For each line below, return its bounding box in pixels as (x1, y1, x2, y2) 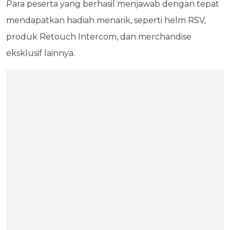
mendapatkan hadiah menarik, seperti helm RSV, (6, 15, 206, 25)
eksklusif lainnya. (6, 48, 75, 58)
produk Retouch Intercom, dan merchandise (6, 32, 191, 42)
